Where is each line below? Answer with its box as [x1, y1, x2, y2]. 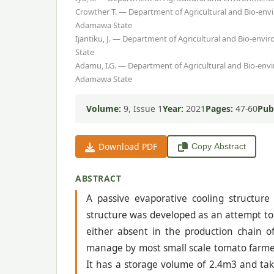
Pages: [206, 103, 233, 115]
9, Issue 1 [121, 103, 163, 115]
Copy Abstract [191, 141, 246, 152]
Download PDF [98, 141, 157, 153]
